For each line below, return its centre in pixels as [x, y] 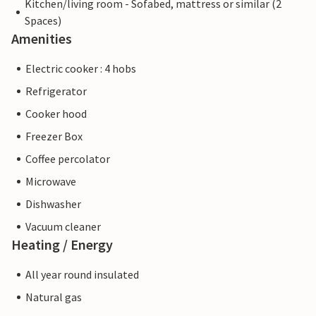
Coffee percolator [68, 159]
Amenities [42, 39]
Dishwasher [53, 204]
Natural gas [54, 297]
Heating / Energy [62, 245]
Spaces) [43, 21]
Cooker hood [56, 114]
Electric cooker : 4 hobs [81, 69]
